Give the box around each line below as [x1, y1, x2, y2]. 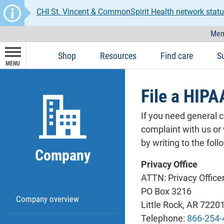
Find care [160, 50, 193, 61]
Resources [100, 50, 136, 61]
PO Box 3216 [141, 186, 191, 197]
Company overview [16, 194, 79, 204]
